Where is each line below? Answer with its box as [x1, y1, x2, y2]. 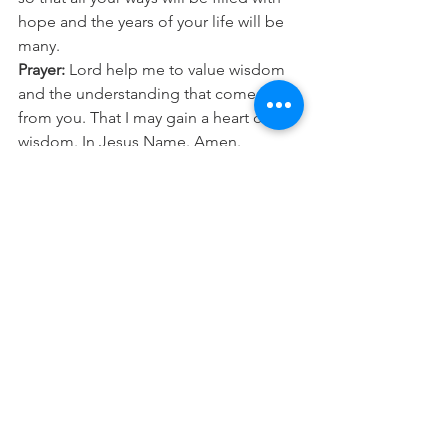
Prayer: [18, 60, 65, 80]
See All [276, 292, 320, 311]
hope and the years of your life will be [18, 12, 288, 32]
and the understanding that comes [18, 84, 267, 104]
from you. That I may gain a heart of [18, 108, 272, 128]
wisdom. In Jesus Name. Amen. [18, 132, 241, 152]
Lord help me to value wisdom [65, 60, 289, 80]
